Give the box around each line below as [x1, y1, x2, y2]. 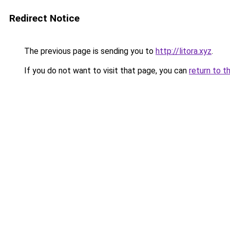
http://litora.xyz [156, 46, 212, 56]
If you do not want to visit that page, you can [22, 66, 189, 75]
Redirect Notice [9, 12, 80, 24]
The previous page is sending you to [22, 46, 156, 56]
